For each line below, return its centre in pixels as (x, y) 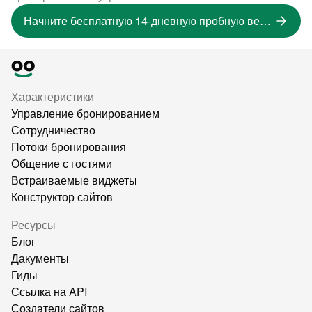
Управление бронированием (85, 113)
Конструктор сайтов (62, 197)
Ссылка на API (49, 291)
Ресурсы (33, 225)
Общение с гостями (62, 163)
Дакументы (40, 258)
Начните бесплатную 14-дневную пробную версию (265, 21)
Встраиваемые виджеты (74, 180)
